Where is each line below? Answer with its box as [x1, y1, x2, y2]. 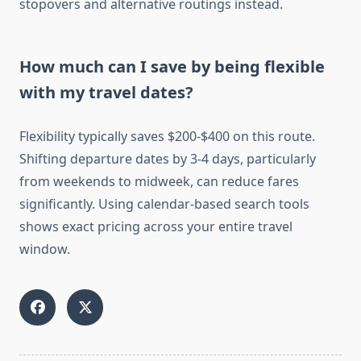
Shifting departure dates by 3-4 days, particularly [19, 150, 316, 168]
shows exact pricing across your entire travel [19, 218, 293, 236]
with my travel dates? [19, 81, 193, 104]
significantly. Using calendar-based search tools [19, 195, 309, 214]
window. [19, 240, 70, 259]
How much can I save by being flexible [19, 56, 325, 78]
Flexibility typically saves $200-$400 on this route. [19, 127, 315, 146]
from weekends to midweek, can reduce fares [19, 172, 299, 191]
